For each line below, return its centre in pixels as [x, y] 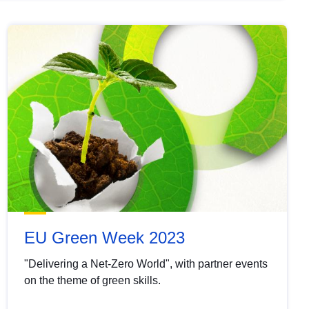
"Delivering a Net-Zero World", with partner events [146, 263]
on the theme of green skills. [92, 280]
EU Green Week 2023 [104, 237]
